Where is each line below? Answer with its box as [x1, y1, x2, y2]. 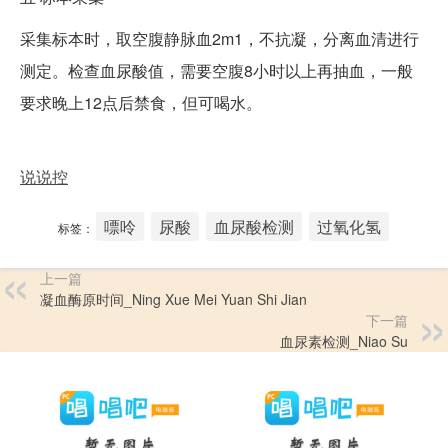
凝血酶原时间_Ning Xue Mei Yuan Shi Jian [40, 289, 307, 310]
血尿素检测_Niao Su [280, 331, 408, 352]
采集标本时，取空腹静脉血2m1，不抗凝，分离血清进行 [20, 27, 419, 51]
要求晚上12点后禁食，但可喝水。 [20, 91, 262, 115]
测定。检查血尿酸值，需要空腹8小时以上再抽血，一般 [20, 59, 413, 83]
